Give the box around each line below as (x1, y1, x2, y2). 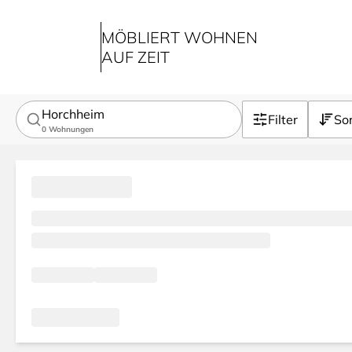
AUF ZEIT (101, 47, 170, 67)
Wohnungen (49, 123, 93, 134)
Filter (268, 112, 298, 127)
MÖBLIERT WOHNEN (101, 27, 258, 47)
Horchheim (42, 105, 104, 122)
